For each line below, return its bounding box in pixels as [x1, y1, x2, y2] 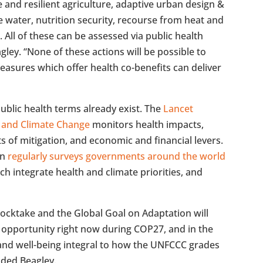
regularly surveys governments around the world [8, 149, 226, 163]
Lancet [163, 102, 194, 115]
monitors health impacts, [90, 117, 204, 131]
